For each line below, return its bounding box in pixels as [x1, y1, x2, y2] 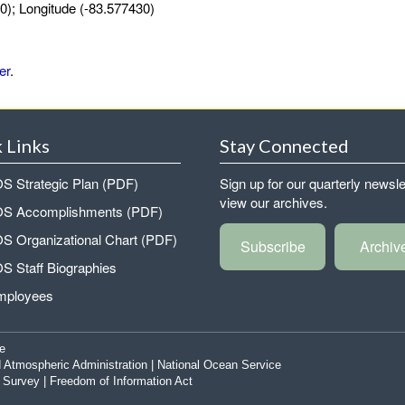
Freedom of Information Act [50, 374, 193, 389]
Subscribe [240, 236, 306, 258]
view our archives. [220, 193, 328, 212]
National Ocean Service [157, 358, 281, 372]
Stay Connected [220, 135, 350, 156]
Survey [3, 374, 40, 389]
